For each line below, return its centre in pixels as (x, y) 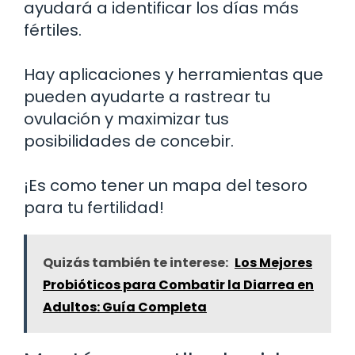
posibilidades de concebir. (129, 141)
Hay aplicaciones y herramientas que (174, 74)
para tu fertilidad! (94, 207)
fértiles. (53, 30)
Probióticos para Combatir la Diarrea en (178, 284)
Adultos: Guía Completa (125, 307)
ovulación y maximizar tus (126, 118)
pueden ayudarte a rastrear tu (147, 96)
